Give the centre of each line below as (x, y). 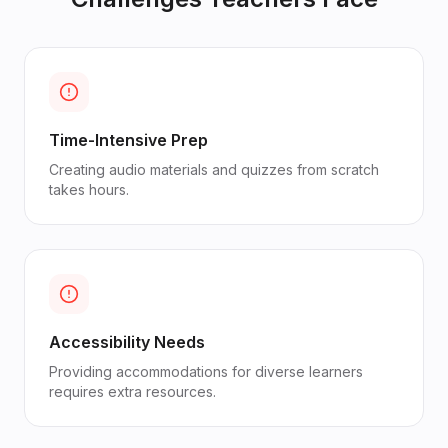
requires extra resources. (132, 391)
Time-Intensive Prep (128, 140)
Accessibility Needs (127, 342)
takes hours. (89, 189)
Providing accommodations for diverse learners (206, 371)
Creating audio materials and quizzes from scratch (214, 169)
